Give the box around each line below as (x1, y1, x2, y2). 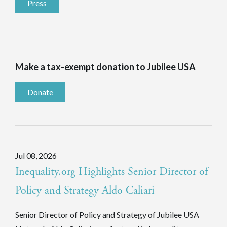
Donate (27, 87, 53, 97)
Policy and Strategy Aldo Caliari (15, 183, 155, 198)
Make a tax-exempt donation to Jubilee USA (15, 61, 196, 72)
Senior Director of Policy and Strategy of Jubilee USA (15, 209, 199, 219)
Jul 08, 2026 (15, 150, 57, 160)
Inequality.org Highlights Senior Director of (15, 164, 208, 179)
